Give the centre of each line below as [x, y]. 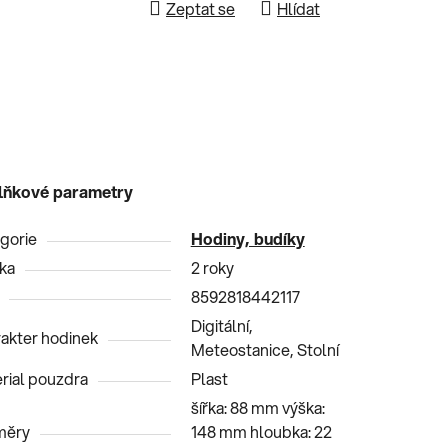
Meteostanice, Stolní [264, 349]
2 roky [212, 267]
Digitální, [221, 325]
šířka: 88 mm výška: [257, 407]
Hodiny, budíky [247, 238]
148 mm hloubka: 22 [261, 431]
